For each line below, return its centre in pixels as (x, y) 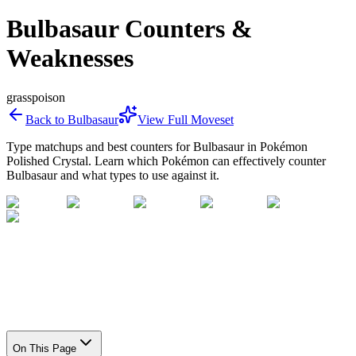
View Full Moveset (186, 119)
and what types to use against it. (138, 175)
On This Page (44, 348)
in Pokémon (276, 146)
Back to (46, 119)
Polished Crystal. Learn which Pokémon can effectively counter (166, 161)
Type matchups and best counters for (100, 146)
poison (48, 97)
